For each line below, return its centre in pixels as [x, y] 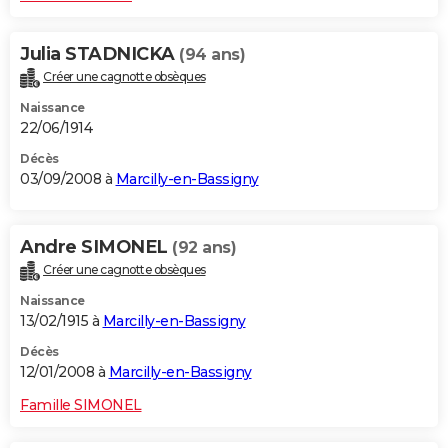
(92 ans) [204, 247]
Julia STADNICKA [99, 53]
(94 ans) [212, 54]
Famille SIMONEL [81, 404]
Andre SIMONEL [96, 246]
